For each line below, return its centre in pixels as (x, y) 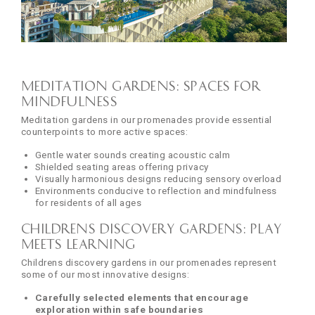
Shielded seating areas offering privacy (122, 166)
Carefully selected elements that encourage (142, 297)
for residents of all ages (89, 202)
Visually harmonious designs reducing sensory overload (159, 178)
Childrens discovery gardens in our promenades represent (149, 262)
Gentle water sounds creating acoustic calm (133, 154)
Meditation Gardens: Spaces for (141, 85)
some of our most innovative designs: (105, 274)
